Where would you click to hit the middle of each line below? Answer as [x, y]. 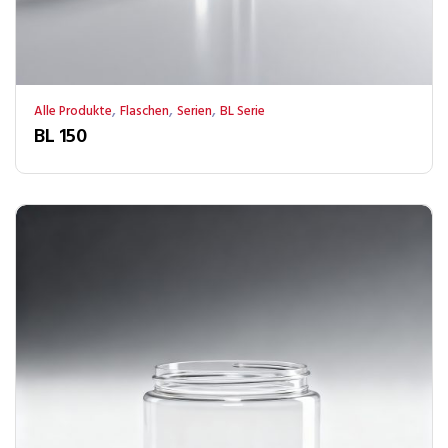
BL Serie [242, 111]
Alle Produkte [73, 111]
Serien [194, 111]
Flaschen [144, 111]
